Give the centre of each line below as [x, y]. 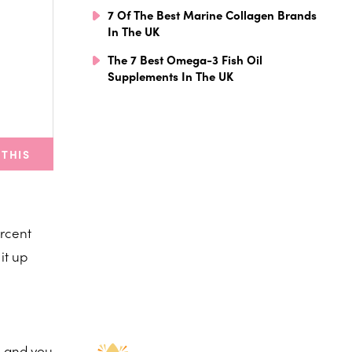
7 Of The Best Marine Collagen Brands [212, 14]
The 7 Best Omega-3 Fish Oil [185, 59]
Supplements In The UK [170, 75]
